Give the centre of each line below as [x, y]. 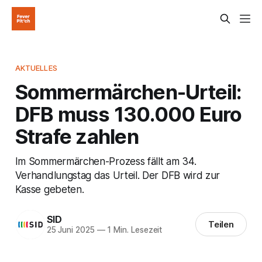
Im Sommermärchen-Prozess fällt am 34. [106, 161]
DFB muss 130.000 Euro [128, 114]
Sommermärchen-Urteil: [128, 92]
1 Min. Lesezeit [134, 230]
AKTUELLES [36, 68]
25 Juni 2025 [70, 230]
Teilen [221, 225]
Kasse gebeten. [49, 189]
